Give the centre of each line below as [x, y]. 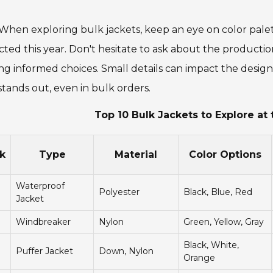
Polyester [119, 192]
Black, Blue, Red [218, 192]
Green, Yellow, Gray [224, 222]
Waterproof [40, 186]
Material [136, 155]
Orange [199, 258]
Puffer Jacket [44, 251]
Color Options [225, 155]
